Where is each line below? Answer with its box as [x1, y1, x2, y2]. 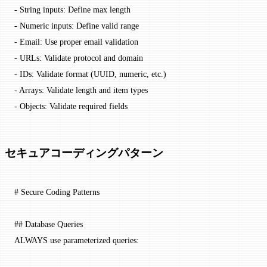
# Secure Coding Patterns [14, 187, 100, 197]
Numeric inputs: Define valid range [17, 20, 139, 30]
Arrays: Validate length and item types [17, 85, 148, 95]
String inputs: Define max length [17, 4, 131, 14]
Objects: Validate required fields [17, 101, 128, 111]
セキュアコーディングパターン [5, 146, 163, 159]
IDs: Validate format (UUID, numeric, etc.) [17, 69, 166, 79]
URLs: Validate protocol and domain [17, 52, 143, 63]
